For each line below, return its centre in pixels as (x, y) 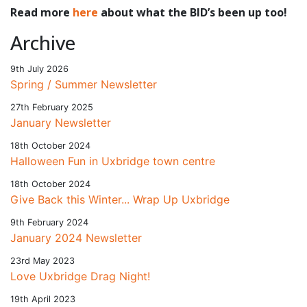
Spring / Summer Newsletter (84, 84)
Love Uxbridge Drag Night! (80, 276)
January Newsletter (61, 122)
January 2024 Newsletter (76, 237)
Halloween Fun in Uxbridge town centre (113, 161)
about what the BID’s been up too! (194, 12)
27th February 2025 (52, 107)
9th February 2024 (49, 222)
